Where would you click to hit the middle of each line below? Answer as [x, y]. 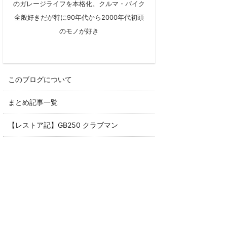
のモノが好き [79, 31]
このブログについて [40, 79]
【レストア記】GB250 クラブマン [63, 125]
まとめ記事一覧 [33, 102]
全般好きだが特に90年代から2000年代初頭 [79, 17]
